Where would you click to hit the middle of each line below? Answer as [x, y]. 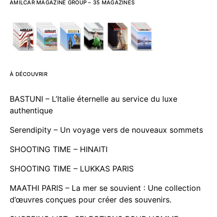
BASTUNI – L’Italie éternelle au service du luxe [93, 99]
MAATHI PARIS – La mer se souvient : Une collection [105, 188]
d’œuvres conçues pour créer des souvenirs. [91, 199]
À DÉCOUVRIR [29, 74]
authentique [31, 110]
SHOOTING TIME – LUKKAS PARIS [72, 168]
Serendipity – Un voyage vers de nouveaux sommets [106, 130]
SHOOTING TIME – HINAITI [59, 149]
